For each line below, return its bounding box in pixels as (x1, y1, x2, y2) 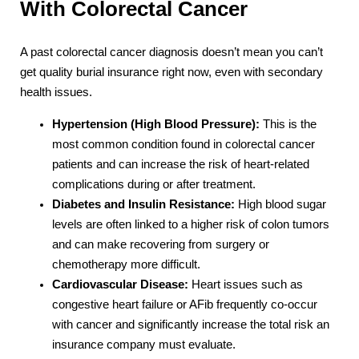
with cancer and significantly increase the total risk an (52, 317, 329, 331)
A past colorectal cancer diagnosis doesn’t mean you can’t (20, 46, 323, 59)
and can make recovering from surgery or (52, 237, 269, 251)
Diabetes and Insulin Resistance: (52, 197, 235, 211)
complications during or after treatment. (52, 177, 256, 191)
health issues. (20, 86, 92, 99)
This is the (260, 117, 317, 131)
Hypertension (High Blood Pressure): (52, 117, 260, 131)
